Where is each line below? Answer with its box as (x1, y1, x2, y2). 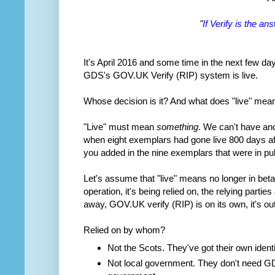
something (157, 122, 198, 133)
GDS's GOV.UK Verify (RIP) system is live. (83, 70, 258, 81)
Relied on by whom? (83, 225, 165, 236)
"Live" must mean (83, 122, 157, 133)
